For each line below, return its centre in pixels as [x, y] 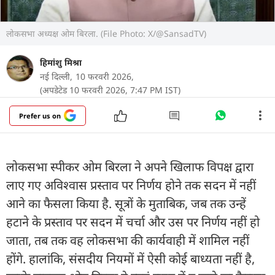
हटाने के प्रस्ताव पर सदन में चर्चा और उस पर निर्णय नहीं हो [133, 222]
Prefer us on [40, 115]
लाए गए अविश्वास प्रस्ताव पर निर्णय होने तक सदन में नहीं [131, 185]
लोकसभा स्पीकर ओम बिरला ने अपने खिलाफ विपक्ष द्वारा [130, 166]
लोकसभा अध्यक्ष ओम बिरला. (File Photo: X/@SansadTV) [106, 33]
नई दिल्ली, [56, 76]
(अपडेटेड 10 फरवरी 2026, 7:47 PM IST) [110, 90]
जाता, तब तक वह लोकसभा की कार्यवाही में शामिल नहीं [128, 240]
